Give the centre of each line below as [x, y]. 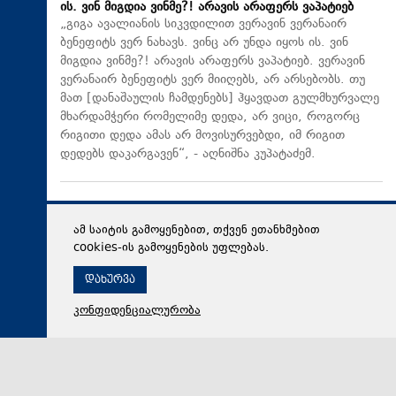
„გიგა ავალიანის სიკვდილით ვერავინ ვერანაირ [203, 24]
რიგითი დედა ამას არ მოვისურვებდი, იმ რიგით [202, 135]
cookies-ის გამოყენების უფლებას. [171, 248]
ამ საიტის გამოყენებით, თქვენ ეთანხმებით [197, 231]
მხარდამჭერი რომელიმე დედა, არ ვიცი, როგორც [210, 117]
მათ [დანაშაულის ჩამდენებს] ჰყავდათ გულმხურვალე [220, 98]
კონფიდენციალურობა [137, 311]
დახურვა [110, 279]
